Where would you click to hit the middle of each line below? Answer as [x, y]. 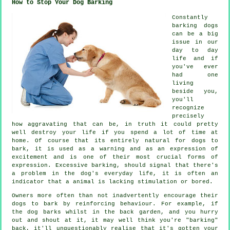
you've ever [195, 66]
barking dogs [195, 25]
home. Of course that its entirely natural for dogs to [115, 140]
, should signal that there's [167, 165]
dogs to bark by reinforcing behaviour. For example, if [115, 204]
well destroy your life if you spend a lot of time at [115, 132]
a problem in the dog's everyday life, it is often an [115, 173]
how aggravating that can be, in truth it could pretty [115, 124]
